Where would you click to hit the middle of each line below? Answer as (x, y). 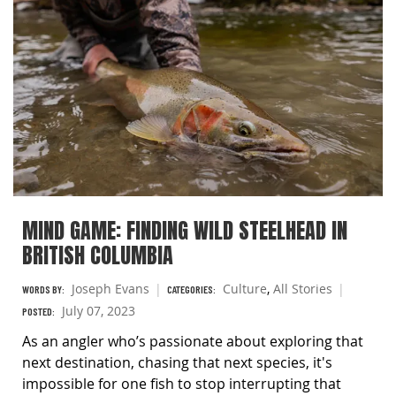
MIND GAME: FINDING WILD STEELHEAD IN (185, 230)
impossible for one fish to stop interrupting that (182, 383)
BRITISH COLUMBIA (98, 255)
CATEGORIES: (191, 289)
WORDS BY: (43, 289)
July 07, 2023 (99, 310)
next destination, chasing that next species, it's (177, 362)
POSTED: (38, 311)
